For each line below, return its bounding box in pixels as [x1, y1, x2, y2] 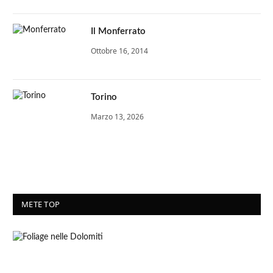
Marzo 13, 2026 [91, 111, 144, 122]
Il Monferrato [91, 26, 146, 36]
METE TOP [21, 198, 60, 210]
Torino [91, 92, 117, 102]
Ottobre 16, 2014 [91, 45, 148, 56]
